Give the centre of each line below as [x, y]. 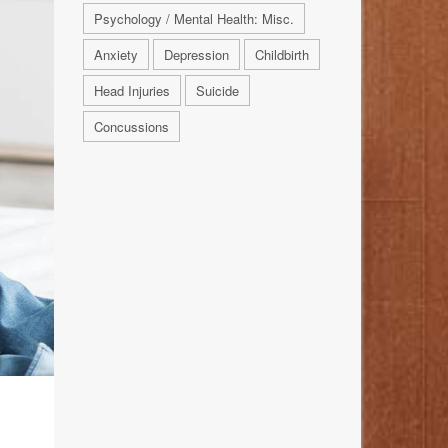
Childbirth [281, 55]
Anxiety [115, 55]
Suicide [217, 91]
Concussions [131, 127]
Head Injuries [131, 91]
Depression [196, 55]
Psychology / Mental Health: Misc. [193, 19]
